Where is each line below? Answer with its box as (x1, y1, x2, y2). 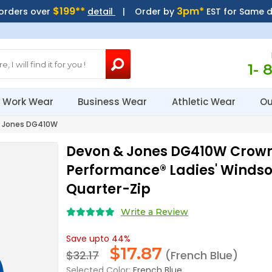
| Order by (115, 5, 177, 18)
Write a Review (121, 206, 189, 217)
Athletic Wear (171, 95, 238, 108)
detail (87, 5, 115, 18)
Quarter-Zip (66, 180, 151, 199)
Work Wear (2, 95, 56, 108)
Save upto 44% (66, 233, 131, 245)
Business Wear (78, 95, 150, 108)
